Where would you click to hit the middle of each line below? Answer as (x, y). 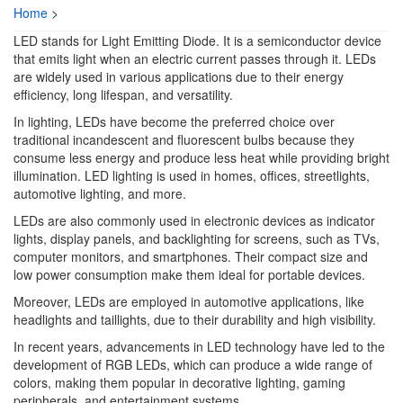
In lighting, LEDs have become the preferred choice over (174, 121)
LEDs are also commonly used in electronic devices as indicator (194, 220)
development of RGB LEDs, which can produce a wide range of (193, 364)
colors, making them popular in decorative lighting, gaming (179, 382)
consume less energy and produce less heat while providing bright (201, 157)
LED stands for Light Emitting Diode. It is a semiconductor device (197, 40)
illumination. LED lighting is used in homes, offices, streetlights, (192, 175)
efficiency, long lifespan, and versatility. (123, 94)
